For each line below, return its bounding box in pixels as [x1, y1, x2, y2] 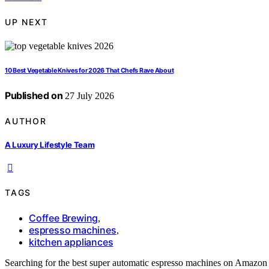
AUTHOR [5, 115, 47, 126]
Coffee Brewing [29, 211, 98, 224]
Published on [5, 89, 63, 102]
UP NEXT [5, 16, 48, 27]
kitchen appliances [29, 235, 113, 248]
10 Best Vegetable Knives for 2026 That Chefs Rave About [5, 67, 174, 75]
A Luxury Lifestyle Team [5, 139, 95, 150]
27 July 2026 [62, 91, 115, 101]
